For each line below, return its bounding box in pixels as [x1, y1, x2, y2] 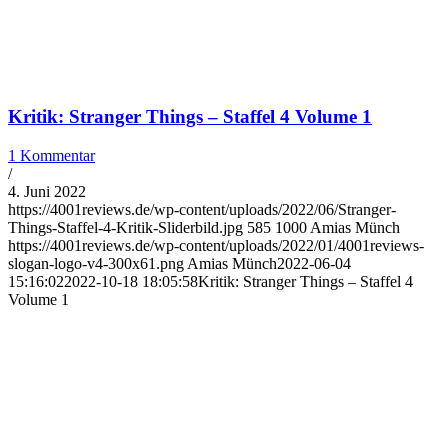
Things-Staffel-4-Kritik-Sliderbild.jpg [8, 219, 243, 237]
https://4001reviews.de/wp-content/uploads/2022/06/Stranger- [8, 201, 396, 219]
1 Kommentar [8, 147, 95, 165]
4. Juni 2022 [8, 183, 86, 201]
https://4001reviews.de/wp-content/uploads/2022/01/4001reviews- [8, 237, 424, 255]
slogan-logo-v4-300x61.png [8, 255, 184, 273]
